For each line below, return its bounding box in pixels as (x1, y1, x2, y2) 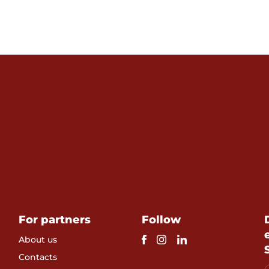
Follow (141, 213, 181, 226)
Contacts (19, 252, 58, 262)
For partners (19, 213, 91, 226)
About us (19, 234, 58, 244)
